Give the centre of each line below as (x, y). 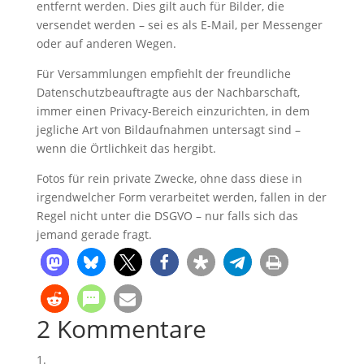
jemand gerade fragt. (94, 234)
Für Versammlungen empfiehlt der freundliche (163, 73)
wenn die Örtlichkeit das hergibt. (126, 148)
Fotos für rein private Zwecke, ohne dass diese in (169, 178)
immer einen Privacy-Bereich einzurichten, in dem (173, 110)
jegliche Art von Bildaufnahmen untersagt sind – (168, 129)
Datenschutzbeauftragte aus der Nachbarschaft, (168, 92)
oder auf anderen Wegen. (106, 43)
